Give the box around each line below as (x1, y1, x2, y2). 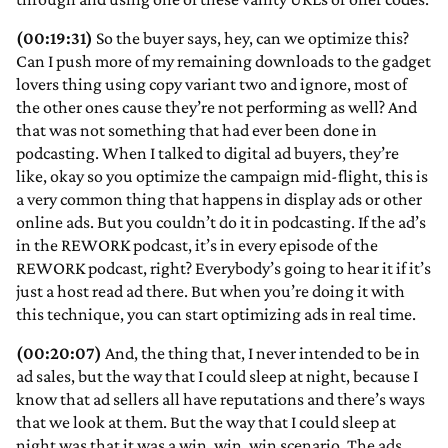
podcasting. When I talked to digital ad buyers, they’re (16, 143, 399, 164)
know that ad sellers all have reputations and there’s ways (16, 389, 425, 410)
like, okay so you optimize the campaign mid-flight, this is (16, 166, 428, 187)
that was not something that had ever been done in (16, 120, 377, 141)
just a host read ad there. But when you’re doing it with (16, 281, 405, 302)
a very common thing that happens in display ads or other (16, 189, 422, 210)
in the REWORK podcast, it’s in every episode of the (16, 235, 378, 256)
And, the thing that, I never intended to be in (102, 343, 420, 364)
